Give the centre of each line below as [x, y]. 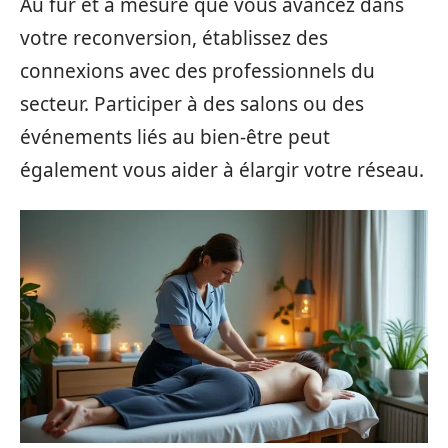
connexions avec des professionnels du [197, 71]
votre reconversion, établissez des [174, 38]
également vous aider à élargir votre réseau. [222, 170]
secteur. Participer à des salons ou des [192, 104]
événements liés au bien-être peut [175, 137]
